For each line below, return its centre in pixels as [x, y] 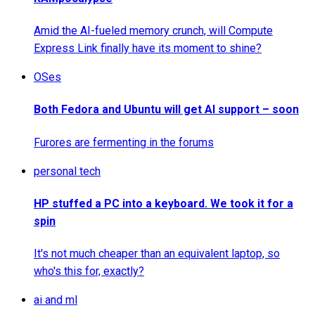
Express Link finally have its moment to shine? [148, 48]
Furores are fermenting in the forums [124, 142]
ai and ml [56, 300]
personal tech [67, 171]
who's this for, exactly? [89, 271]
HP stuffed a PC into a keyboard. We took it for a [163, 203]
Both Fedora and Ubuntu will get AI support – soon [166, 110]
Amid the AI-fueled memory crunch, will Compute [153, 30]
